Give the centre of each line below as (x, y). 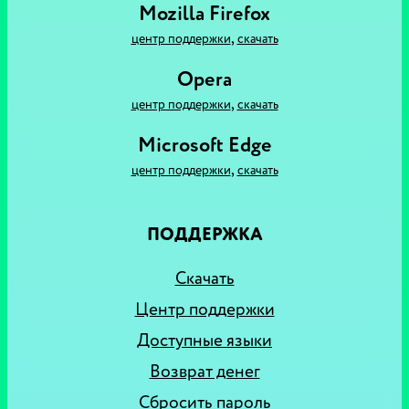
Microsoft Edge (204, 145)
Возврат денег (204, 372)
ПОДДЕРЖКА (204, 235)
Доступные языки (204, 341)
